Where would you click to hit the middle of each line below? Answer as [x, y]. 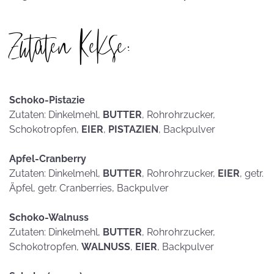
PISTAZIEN [133, 129]
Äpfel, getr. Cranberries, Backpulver [89, 188]
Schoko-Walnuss [49, 217]
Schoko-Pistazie [47, 100]
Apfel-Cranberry [48, 159]
